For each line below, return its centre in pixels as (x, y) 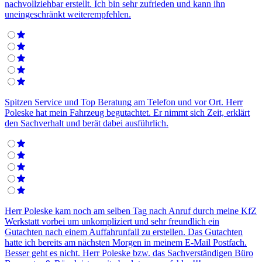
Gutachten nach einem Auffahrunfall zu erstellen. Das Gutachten (124, 232)
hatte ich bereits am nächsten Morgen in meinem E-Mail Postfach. (126, 243)
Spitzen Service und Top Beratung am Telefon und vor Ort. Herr (124, 102)
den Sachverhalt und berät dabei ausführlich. (87, 123)
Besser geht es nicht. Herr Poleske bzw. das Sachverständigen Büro (129, 253)
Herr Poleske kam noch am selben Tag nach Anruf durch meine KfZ (131, 211)
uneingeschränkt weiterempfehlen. (68, 15)
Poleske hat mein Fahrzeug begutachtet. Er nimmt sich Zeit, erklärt (127, 113)
